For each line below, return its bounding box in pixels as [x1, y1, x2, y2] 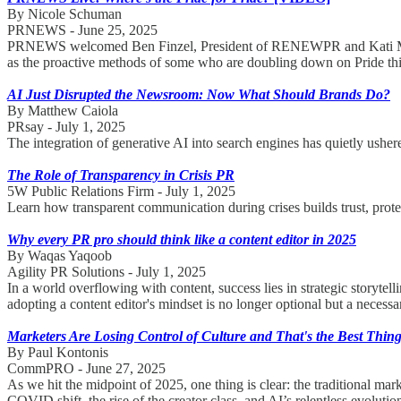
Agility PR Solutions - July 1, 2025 [7, 263, 206, 279]
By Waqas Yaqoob [7, 247, 112, 263]
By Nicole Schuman [7, 5, 122, 21]
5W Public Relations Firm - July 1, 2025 [7, 183, 235, 199]
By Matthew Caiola [7, 102, 118, 118]
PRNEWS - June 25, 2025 [7, 21, 158, 38]
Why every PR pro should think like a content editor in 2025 [7, 231, 356, 247]
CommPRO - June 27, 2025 [7, 360, 166, 376]
